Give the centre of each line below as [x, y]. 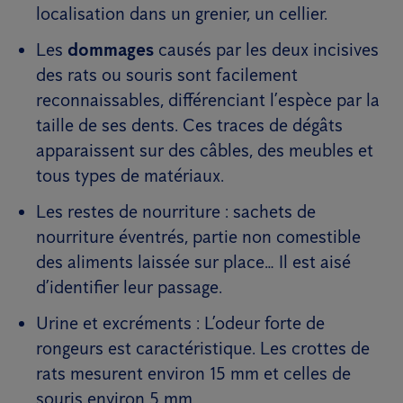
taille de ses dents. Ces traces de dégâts [189, 125]
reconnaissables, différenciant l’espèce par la [208, 100]
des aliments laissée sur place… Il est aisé [193, 262]
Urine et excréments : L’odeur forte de [180, 323]
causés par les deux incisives [266, 50]
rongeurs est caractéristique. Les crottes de [203, 349]
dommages [111, 50]
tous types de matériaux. [130, 176]
